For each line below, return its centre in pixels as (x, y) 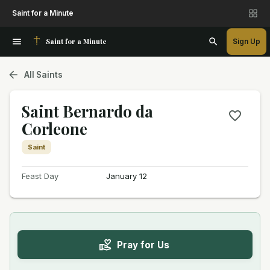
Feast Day (40, 176)
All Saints (43, 74)
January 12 (126, 176)
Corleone (55, 128)
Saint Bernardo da (87, 111)
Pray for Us (143, 245)
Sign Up (246, 41)
